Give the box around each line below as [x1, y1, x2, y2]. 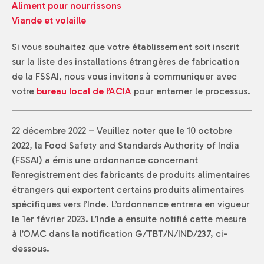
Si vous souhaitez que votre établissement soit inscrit [12, 41, 239, 52]
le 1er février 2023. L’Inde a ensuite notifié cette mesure [12, 213, 246, 225]
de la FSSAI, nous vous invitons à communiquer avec [12, 71, 237, 82]
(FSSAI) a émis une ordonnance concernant [12, 154, 198, 166]
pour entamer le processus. [131, 85, 250, 97]
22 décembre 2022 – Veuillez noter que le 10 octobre [12, 125, 232, 136]
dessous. [12, 243, 49, 254]
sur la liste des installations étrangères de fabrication [12, 56, 239, 67]
